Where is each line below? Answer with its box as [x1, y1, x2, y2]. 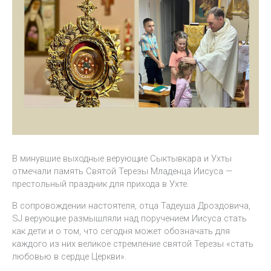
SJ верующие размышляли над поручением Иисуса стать [12, 213, 247, 224]
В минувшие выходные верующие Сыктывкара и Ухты [12, 153, 232, 165]
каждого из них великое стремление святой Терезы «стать [12, 238, 253, 250]
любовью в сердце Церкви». [12, 251, 126, 263]
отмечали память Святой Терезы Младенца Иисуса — [12, 166, 232, 177]
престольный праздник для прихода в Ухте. [12, 178, 189, 190]
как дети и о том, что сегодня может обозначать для [12, 226, 230, 237]
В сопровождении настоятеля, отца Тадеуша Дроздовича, [12, 200, 250, 212]
